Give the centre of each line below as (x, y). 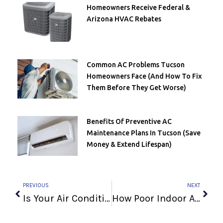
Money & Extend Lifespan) (129, 145)
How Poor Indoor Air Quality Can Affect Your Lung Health (197, 199)
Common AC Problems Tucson (135, 64)
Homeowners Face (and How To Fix (144, 76)
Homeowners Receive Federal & (138, 7)
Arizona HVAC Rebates (124, 19)
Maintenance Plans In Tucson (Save (143, 133)
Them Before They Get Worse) (136, 87)
